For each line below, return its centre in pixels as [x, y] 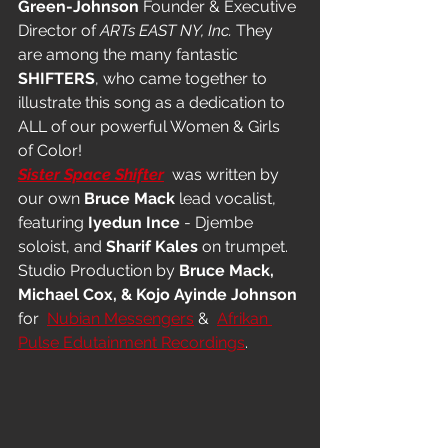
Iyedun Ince [134, 223]
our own [51, 199]
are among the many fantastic [130, 55]
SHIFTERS [56, 79]
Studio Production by [98, 271]
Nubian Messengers [120, 319]
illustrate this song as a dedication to [153, 103]
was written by [223, 175]
